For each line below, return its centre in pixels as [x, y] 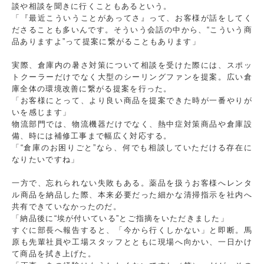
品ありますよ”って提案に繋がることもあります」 [106, 42]
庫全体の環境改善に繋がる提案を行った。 [92, 89]
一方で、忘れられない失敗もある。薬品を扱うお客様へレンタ [132, 183]
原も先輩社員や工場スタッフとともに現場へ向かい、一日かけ [132, 242]
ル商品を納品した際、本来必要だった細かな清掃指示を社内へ [132, 195]
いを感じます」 [42, 113]
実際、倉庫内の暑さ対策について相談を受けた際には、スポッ [132, 65]
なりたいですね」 [46, 160]
